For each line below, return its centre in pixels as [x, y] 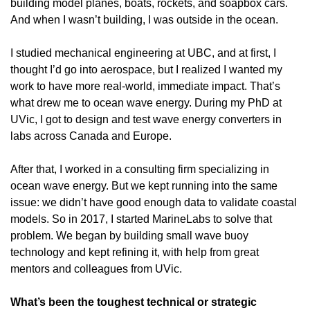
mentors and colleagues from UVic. [98, 268]
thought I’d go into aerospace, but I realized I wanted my [146, 69]
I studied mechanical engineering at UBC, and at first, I [143, 53]
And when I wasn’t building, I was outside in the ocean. [144, 19]
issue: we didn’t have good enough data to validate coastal [154, 202]
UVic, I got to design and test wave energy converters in [146, 119]
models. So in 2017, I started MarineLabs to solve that [141, 219]
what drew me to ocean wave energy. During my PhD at [146, 102]
